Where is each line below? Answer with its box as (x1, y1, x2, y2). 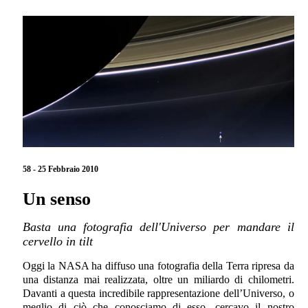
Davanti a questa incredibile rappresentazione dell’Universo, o (23, 287, 294, 299)
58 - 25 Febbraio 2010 (23, 164, 98, 174)
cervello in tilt (23, 234, 93, 248)
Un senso (23, 188, 91, 209)
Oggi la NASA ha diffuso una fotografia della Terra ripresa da (23, 259, 294, 272)
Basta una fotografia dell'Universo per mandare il (23, 219, 294, 234)
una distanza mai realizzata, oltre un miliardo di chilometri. (23, 273, 294, 285)
